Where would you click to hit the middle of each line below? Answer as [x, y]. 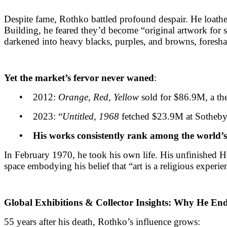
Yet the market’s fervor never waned [79, 78]
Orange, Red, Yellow [99, 97]
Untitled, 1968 [91, 116]
